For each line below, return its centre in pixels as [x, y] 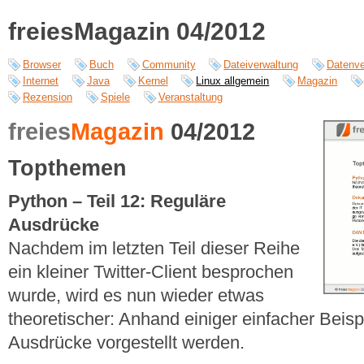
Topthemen [67, 168]
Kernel [153, 81]
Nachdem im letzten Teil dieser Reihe [154, 249]
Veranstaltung [190, 97]
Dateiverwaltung [261, 65]
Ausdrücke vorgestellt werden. [126, 343]
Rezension [48, 97]
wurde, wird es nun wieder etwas [136, 296]
